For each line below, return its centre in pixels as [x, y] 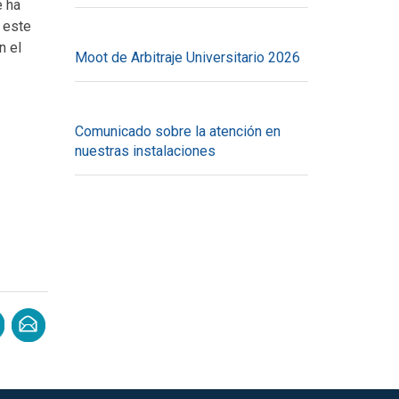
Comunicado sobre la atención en [177, 131]
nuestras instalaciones [145, 151]
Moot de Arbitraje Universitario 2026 [187, 57]
